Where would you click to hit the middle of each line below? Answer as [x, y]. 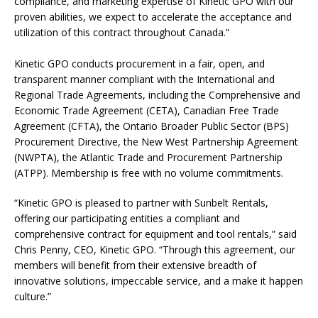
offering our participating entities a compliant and [127, 218]
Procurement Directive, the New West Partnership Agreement [156, 141]
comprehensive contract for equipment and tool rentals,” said [155, 234]
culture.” [33, 296]
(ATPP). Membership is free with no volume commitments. [149, 172]
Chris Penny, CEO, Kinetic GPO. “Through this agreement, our [155, 249]
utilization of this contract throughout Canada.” [122, 32]
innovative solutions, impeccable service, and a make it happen [159, 280]
